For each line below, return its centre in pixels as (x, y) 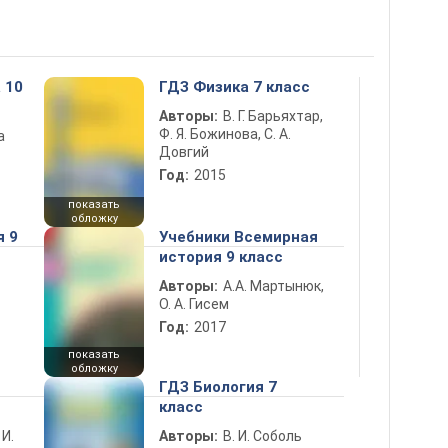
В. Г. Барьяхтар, (273, 116)
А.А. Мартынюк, (273, 286)
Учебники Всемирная (238, 237)
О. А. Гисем (194, 304)
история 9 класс (221, 257)
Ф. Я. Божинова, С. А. (225, 134)
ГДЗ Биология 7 (218, 387)
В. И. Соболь (262, 436)
